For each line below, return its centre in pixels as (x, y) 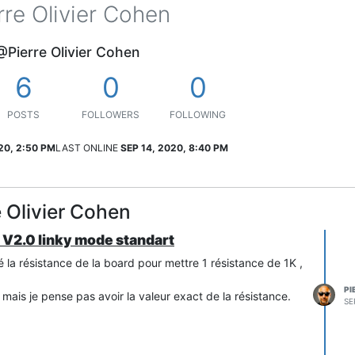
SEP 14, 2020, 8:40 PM (174, 147)
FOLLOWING (198, 114)
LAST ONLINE (87, 147)
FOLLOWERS (111, 114)
